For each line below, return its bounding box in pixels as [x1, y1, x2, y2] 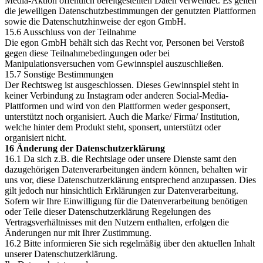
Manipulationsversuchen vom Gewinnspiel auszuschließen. [5, 59, 224, 69]
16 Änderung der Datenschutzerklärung [5, 143, 165, 153]
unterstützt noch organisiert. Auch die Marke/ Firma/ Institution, [5, 112, 240, 122]
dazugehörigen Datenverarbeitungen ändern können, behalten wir [5, 164, 247, 174]
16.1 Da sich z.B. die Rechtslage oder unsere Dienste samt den [5, 154, 237, 164]
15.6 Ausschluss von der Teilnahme [5, 27, 136, 37]
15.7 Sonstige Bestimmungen [5, 69, 113, 79]
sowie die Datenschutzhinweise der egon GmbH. [5, 16, 186, 26]
